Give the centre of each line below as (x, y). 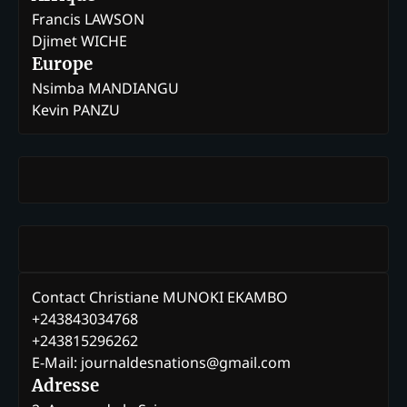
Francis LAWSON (88, 19)
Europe (62, 64)
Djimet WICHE (79, 40)
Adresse (65, 386)
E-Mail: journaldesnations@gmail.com (161, 363)
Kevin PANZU (76, 109)
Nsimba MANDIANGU (105, 88)
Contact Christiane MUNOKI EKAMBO (160, 298)
